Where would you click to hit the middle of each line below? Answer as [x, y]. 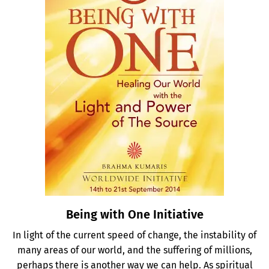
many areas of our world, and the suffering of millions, [134, 250]
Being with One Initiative [134, 215]
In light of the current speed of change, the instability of [134, 235]
